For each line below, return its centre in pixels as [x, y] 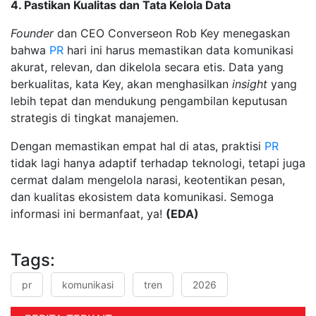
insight [251, 84]
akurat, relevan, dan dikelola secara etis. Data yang [147, 67]
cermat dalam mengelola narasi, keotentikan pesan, [148, 180]
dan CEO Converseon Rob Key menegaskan [174, 33]
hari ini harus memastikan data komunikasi [178, 50]
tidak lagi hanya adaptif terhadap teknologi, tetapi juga [158, 163]
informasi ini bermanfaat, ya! [88, 213]
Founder [34, 33]
